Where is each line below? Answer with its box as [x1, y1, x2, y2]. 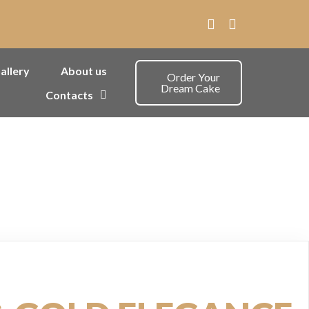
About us [60, 64, 107, 77]
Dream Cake [161, 81, 220, 94]
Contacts [45, 88, 93, 101]
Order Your [167, 70, 220, 83]
